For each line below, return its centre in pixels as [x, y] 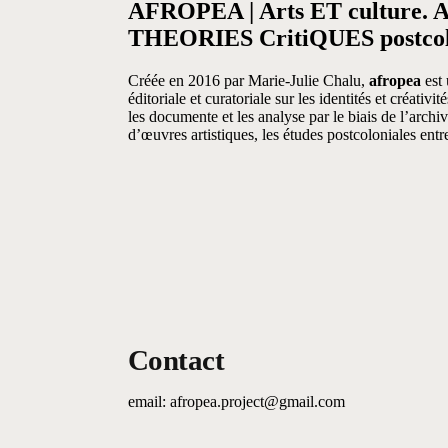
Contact [176, 360]
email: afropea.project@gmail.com [236, 402]
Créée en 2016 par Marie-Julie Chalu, [248, 81]
